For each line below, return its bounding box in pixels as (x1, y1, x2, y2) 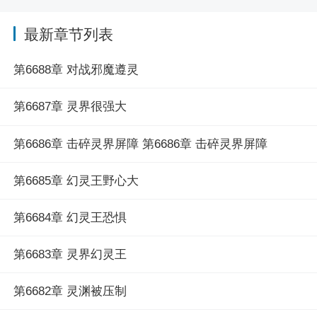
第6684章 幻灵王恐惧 (13, 210, 127, 224)
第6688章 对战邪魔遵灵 (13, 63, 139, 77)
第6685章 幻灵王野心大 (13, 173, 139, 188)
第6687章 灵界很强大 (13, 100, 127, 114)
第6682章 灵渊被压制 (13, 284, 127, 298)
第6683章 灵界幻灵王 (13, 247, 127, 261)
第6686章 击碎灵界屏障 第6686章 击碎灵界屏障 (13, 137, 267, 151)
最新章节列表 (23, 25, 113, 42)
